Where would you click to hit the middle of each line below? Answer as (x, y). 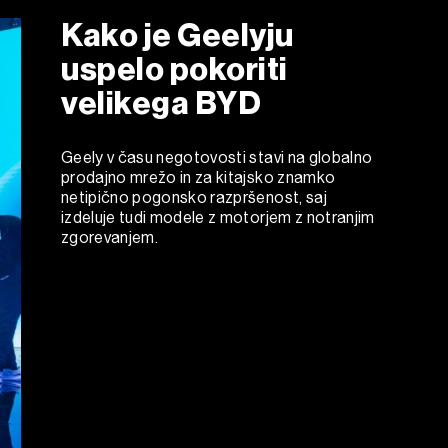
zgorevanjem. (110, 237)
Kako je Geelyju (177, 34)
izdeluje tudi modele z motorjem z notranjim (218, 217)
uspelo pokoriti (174, 68)
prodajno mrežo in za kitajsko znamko (198, 177)
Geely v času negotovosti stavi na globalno (217, 157)
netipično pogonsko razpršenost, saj (194, 197)
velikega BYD (161, 102)
